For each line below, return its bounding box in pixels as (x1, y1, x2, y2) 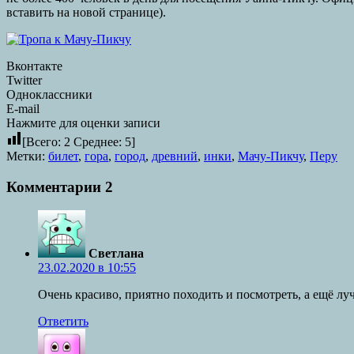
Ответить (38, 314, 88, 329)
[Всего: (22, 134, 64, 149)
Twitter (6, 73, 42, 87)
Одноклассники (6, 87, 92, 101)
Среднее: (70, 134, 125, 149)
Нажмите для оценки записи (6, 115, 160, 130)
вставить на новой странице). (6, 5, 166, 19)
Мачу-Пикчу (238, 149, 303, 163)
